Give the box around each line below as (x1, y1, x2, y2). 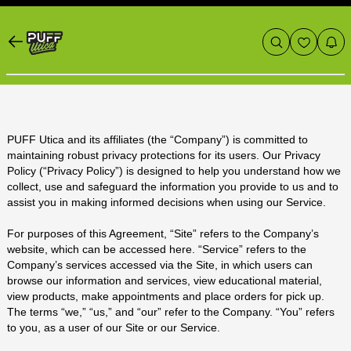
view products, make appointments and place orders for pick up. (6, 290, 324, 302)
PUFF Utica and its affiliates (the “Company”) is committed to (6, 133, 308, 146)
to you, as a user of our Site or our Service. (6, 321, 220, 334)
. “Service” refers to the (191, 243, 306, 255)
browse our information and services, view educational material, (6, 274, 322, 287)
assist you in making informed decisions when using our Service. (6, 196, 326, 208)
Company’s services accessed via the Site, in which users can (6, 259, 313, 271)
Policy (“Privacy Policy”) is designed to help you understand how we (6, 165, 341, 177)
